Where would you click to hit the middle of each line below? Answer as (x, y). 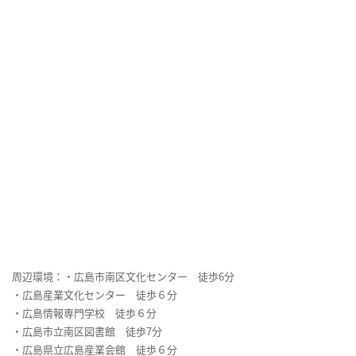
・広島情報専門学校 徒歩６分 (84, 313)
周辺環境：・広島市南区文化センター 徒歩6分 (123, 277)
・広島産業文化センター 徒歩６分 (95, 295)
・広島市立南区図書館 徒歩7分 (87, 331)
